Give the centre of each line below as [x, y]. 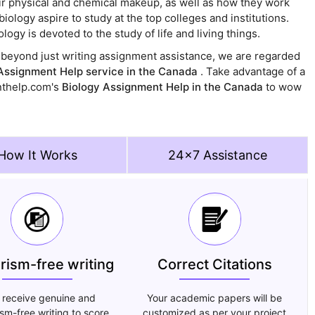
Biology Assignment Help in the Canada [163, 87]
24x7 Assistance [217, 155]
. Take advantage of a [252, 72]
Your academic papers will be [215, 298]
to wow [283, 87]
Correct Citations [214, 265]
